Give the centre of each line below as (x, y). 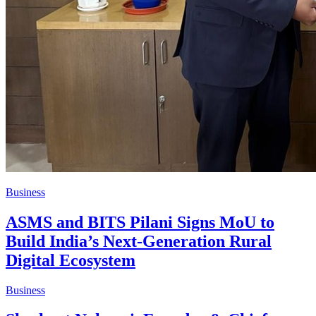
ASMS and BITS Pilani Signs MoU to (140, 222)
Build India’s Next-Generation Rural (139, 241)
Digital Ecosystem (71, 260)
